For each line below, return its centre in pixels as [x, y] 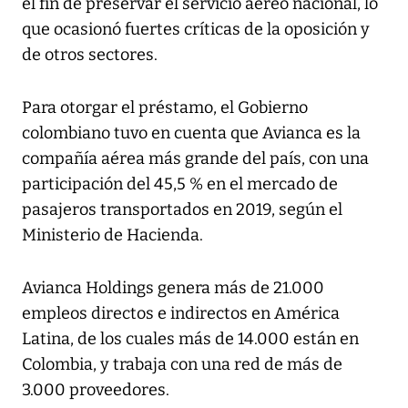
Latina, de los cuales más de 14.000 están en [190, 339]
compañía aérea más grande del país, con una [195, 159]
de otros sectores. [90, 55]
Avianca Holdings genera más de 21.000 [173, 288]
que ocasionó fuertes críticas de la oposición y [196, 30]
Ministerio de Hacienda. [112, 235]
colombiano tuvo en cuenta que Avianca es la [191, 133]
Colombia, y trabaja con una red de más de [182, 365]
